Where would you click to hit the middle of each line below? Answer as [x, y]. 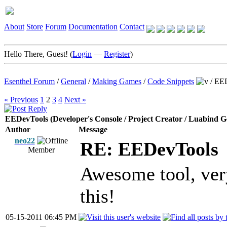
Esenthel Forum [29, 81]
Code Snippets [171, 81]
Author [18, 129]
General [73, 81]
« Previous [21, 100]
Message [93, 129]
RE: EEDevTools [149, 149]
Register [117, 54]
